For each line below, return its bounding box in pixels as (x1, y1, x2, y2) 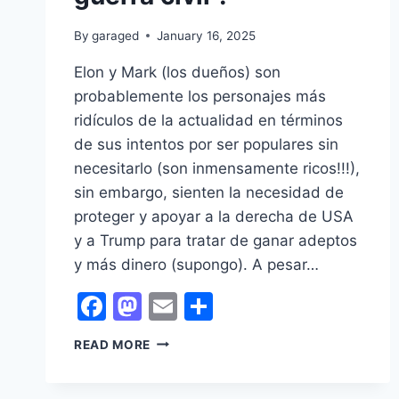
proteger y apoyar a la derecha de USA (74, 207, 354, 225)
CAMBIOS (150, 354, 212, 370)
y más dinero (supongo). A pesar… (74, 255, 319, 273)
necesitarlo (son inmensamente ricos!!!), (74, 159, 360, 177)
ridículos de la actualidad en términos (74, 110, 343, 129)
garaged (92, 28, 140, 43)
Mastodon (142, 288, 277, 323)
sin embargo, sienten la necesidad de (74, 183, 344, 201)
